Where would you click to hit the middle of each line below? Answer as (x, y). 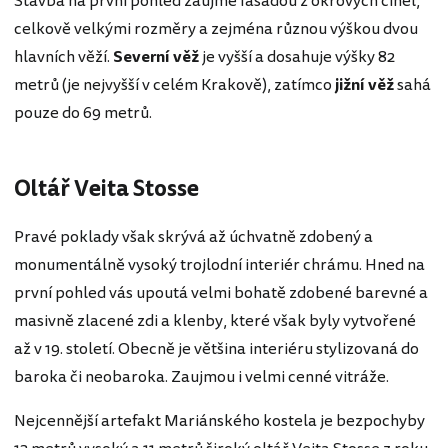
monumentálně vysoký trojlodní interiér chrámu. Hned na (219, 264)
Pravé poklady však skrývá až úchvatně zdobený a (193, 236)
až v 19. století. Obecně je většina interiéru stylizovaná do (216, 348)
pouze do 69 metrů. (83, 113)
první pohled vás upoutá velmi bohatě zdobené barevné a (221, 292)
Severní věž (157, 57)
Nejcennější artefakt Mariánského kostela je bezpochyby (219, 420)
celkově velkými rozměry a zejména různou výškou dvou (216, 29)
